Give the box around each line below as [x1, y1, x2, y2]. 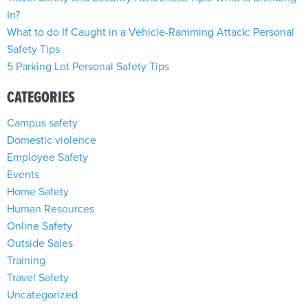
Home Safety [7, 185, 69, 199]
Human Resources [7, 202, 94, 217]
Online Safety [7, 219, 72, 234]
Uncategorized [7, 288, 78, 302]
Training [7, 254, 45, 268]
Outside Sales [7, 236, 73, 251]
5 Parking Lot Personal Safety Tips [7, 60, 169, 74]
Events [7, 168, 39, 182]
